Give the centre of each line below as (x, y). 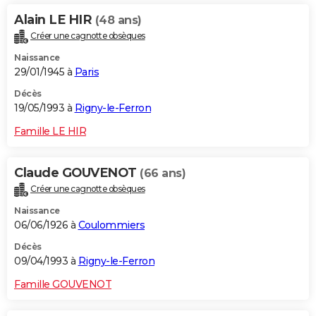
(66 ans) (163, 174)
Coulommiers (111, 225)
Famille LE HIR (50, 132)
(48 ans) (118, 20)
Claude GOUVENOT (77, 173)
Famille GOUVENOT (63, 284)
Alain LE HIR (55, 20)
